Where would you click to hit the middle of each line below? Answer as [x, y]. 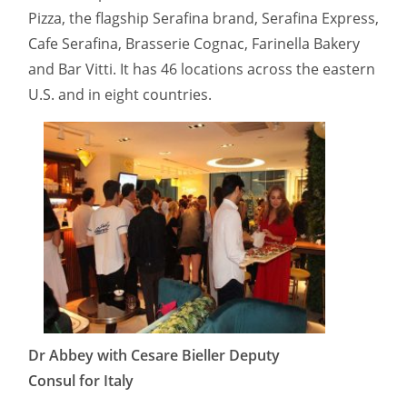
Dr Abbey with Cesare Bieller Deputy [154, 355]
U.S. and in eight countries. [120, 95]
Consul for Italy [81, 380]
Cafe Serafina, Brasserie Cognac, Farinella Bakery [194, 44]
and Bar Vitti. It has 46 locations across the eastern [202, 69]
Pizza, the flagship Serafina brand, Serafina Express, [203, 19]
